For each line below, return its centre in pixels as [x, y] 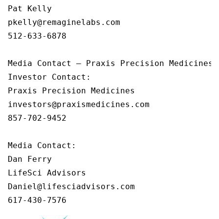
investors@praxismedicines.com [81, 104]
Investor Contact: [52, 77]
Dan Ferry [30, 159]
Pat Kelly [30, 9]
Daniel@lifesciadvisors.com [71, 186]
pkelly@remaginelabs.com [64, 22]
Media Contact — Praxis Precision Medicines [110, 63]
